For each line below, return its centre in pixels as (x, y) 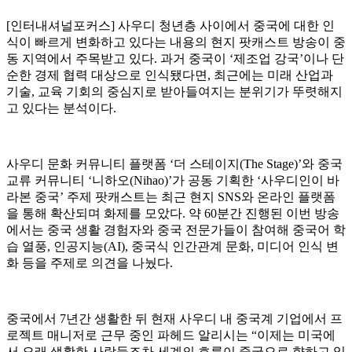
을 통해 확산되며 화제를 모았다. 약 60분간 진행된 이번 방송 (173, 214)
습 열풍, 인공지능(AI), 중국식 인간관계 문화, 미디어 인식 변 (172, 247)
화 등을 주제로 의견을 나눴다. (90, 263)
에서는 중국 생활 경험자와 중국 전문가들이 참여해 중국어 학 (176, 230)
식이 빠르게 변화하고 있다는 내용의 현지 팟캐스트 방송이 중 (176, 42)
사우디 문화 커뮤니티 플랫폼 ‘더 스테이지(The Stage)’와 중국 (174, 164)
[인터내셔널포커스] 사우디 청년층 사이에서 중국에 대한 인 (170, 26)
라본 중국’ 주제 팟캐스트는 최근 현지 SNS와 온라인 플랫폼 (171, 197)
